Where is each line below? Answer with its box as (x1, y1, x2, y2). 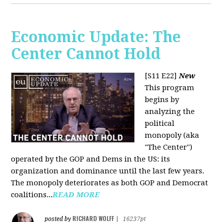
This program (145, 83, 195, 93)
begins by (145, 95, 179, 105)
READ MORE (53, 190, 100, 200)
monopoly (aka (145, 131, 200, 140)
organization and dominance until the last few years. (11, 166, 205, 176)
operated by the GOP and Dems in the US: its (11, 155, 170, 164)
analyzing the (145, 107, 195, 116)
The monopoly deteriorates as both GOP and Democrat (11, 178, 209, 188)
